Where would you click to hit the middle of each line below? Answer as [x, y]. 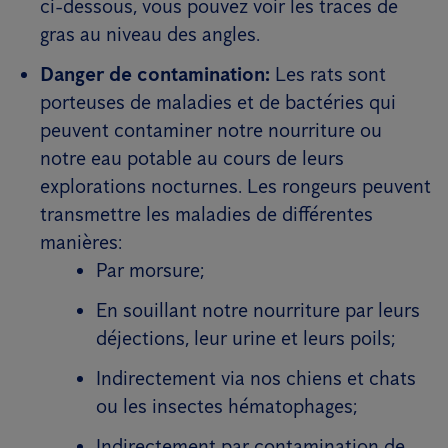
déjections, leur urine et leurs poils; [245, 338]
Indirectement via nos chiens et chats [256, 378]
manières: [81, 242]
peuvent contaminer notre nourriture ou [211, 130]
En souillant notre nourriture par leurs [258, 310]
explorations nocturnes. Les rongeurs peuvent [235, 186]
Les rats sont [328, 74]
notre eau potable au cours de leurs [192, 158]
